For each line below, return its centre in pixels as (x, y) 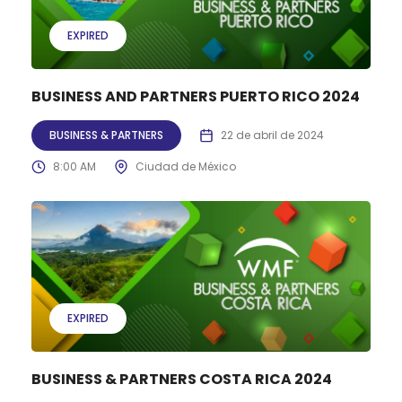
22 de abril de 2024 (272, 135)
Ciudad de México (186, 167)
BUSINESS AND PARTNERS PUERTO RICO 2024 (196, 97)
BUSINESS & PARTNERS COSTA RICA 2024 (182, 379)
